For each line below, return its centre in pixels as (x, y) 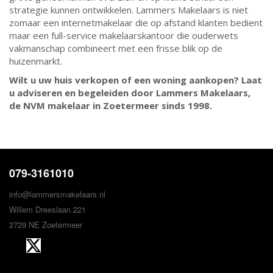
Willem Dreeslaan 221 (48, 209)
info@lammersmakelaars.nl (57, 194)
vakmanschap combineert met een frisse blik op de (116, 48)
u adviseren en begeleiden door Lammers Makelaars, (130, 93)
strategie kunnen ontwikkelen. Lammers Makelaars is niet (129, 10)
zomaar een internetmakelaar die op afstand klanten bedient (136, 23)
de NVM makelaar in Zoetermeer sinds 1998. (111, 105)
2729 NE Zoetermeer (46, 225)
